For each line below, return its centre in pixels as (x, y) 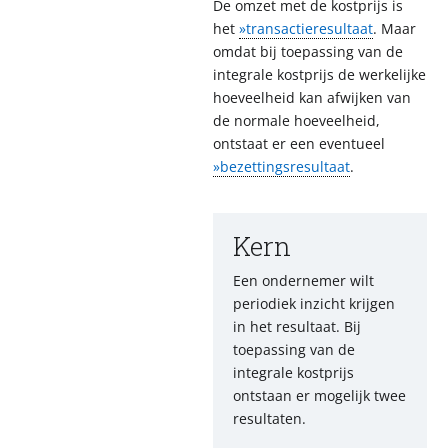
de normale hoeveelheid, (296, 120)
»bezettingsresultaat (281, 166)
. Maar (394, 28)
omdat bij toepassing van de (308, 51)
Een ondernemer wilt (303, 280)
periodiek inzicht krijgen (314, 303)
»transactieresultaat (306, 28)
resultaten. (269, 418)
